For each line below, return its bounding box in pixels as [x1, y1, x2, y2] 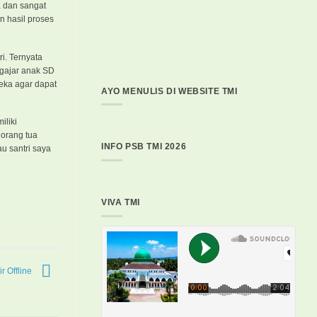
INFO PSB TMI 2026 [101, 142, 187, 152]
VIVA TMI [101, 197, 140, 208]
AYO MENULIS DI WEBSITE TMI [101, 86, 238, 96]
